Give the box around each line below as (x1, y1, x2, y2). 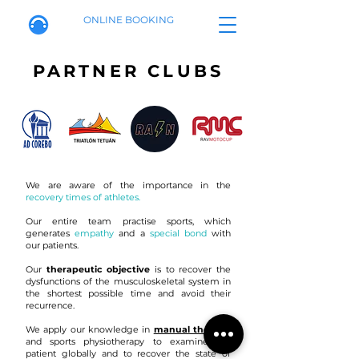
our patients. (26, 240, 79, 251)
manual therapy (153, 324, 232, 335)
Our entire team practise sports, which (26, 216, 231, 227)
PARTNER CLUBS (32, 61, 224, 81)
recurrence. (26, 300, 75, 311)
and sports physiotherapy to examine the (26, 336, 231, 347)
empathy (75, 228, 115, 239)
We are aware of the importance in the (26, 179, 231, 191)
